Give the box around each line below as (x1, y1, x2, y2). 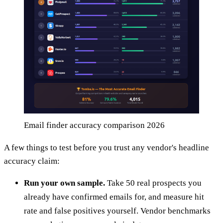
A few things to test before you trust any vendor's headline (4, 143, 209, 153)
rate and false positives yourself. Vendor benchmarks (24, 206, 211, 216)
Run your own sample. (24, 178, 105, 188)
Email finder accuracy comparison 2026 (24, 120, 165, 130)
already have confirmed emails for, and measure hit (24, 192, 204, 202)
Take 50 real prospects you (105, 178, 202, 188)
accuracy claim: (4, 156, 60, 166)
